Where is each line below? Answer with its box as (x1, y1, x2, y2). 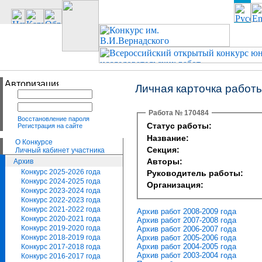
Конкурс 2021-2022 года (21, 205, 101, 213)
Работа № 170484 (149, 109, 209, 117)
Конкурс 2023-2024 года (21, 187, 101, 195)
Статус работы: (147, 121, 212, 130)
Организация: (147, 180, 204, 189)
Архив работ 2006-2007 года (137, 224, 236, 233)
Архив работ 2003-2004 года (137, 250, 236, 260)
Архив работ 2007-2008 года (137, 215, 236, 225)
